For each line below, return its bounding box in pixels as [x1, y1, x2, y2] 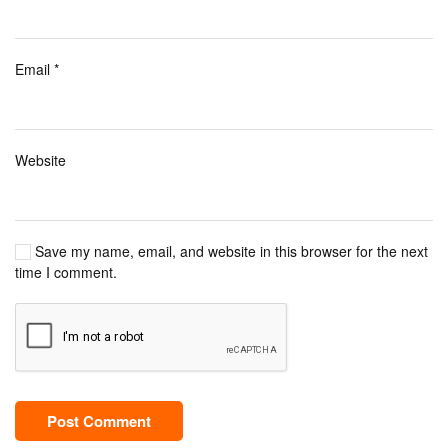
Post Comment [47, 410, 151, 433]
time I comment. [15, 262, 117, 283]
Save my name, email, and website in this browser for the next [31, 241, 428, 262]
